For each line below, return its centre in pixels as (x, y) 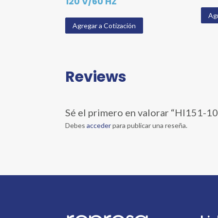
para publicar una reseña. (149, 126)
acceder (99, 126)
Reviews (96, 77)
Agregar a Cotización (104, 25)
